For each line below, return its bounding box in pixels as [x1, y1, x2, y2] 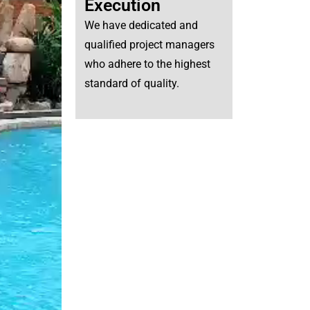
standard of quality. [84, 77, 179, 91]
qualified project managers [84, 38, 215, 52]
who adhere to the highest [84, 57, 210, 71]
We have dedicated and [84, 19, 198, 33]
